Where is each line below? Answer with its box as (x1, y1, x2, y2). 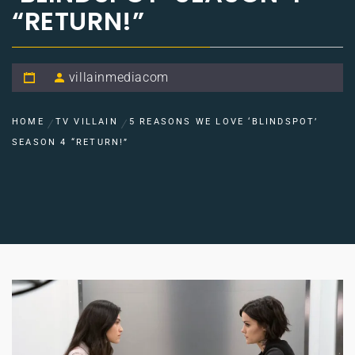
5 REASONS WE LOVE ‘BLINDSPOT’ (128, 116, 319, 128)
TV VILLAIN (55, 116, 118, 128)
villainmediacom (68, 70, 169, 86)
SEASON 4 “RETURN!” (12, 137, 129, 148)
